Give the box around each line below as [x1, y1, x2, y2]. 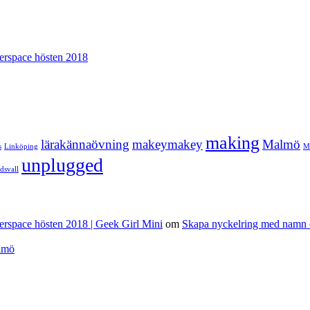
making [206, 131, 259, 153]
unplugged [21, 154, 103, 176]
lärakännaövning [41, 136, 129, 152]
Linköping [4, 142, 38, 150]
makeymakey [132, 136, 203, 152]
